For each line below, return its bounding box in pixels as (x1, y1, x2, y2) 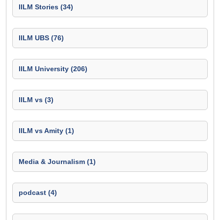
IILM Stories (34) (19, 3, 73, 11)
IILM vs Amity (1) (19, 127, 74, 135)
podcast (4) (19, 189, 57, 196)
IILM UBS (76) (19, 34, 64, 42)
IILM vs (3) (19, 96, 54, 104)
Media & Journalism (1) (19, 158, 96, 165)
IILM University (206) (19, 65, 87, 73)
